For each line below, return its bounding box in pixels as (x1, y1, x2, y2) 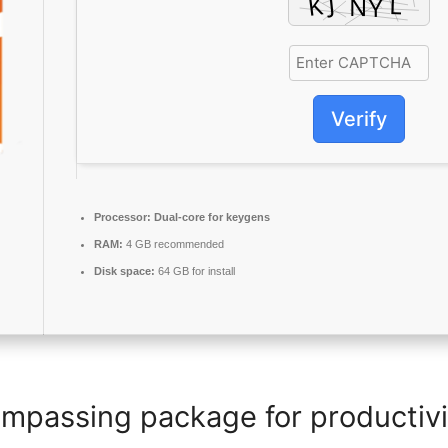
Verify (330, 106, 387, 131)
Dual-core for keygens (151, 211, 270, 224)
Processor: (94, 211, 151, 224)
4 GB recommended (123, 238, 224, 251)
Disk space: (94, 265, 155, 278)
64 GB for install (155, 265, 235, 278)
